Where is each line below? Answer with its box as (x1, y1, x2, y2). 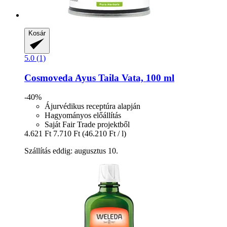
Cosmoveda (24, 72, 73, 83)
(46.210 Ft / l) (82, 129, 126, 138)
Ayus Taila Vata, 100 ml (73, 72, 174, 83)
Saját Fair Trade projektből (45, 120, 130, 129)
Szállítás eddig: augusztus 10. (24, 146, 118, 156)
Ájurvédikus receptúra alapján (45, 102, 140, 111)
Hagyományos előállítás (45, 111, 121, 120)
